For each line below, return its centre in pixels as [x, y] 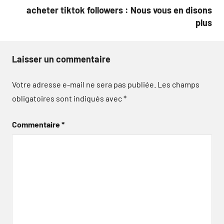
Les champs [178, 84]
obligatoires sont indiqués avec [68, 98]
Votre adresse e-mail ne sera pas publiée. [84, 84]
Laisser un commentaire [61, 59]
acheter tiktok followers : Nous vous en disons [119, 10]
